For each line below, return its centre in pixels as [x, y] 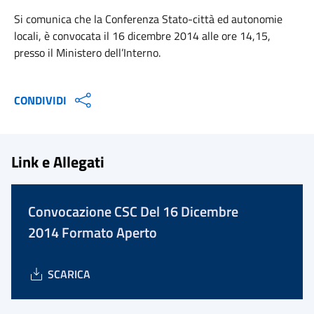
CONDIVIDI [40, 100]
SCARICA [69, 274]
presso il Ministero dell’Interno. [89, 53]
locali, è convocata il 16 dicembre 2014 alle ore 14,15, [142, 36]
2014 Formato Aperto [93, 232]
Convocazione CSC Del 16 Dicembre [133, 211]
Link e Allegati [58, 162]
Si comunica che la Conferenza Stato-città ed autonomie [148, 19]
